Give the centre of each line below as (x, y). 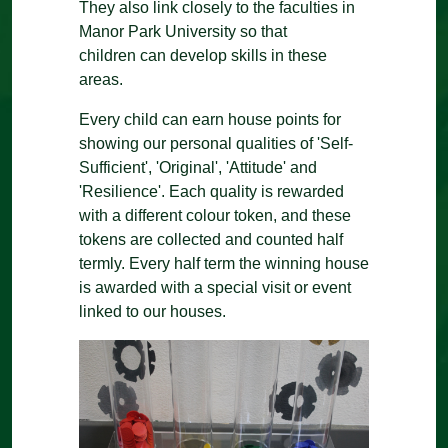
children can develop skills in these (203, 55)
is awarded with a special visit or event (215, 287)
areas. (103, 79)
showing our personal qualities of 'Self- (216, 143)
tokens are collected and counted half (211, 239)
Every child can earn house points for (210, 119)
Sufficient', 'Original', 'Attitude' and (198, 167)
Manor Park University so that (183, 31)
